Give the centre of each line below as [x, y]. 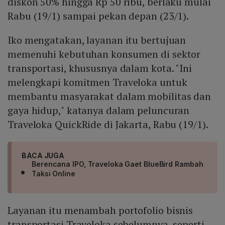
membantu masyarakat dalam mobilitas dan [109, 96]
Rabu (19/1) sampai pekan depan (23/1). [99, 16]
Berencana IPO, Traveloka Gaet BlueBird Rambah [118, 164]
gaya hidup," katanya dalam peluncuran [99, 110]
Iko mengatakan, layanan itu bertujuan [97, 40]
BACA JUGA [43, 156]
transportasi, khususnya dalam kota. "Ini [100, 68]
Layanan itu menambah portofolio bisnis [100, 210]
